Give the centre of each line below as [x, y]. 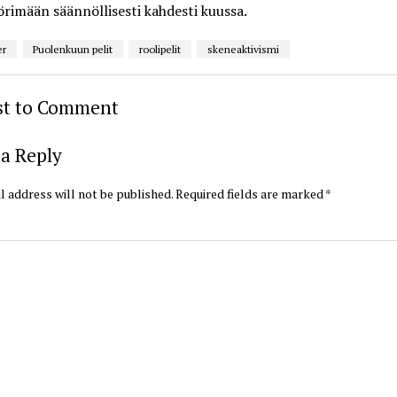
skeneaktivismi [243, 49]
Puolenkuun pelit [72, 49]
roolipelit [160, 49]
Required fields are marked [250, 193]
